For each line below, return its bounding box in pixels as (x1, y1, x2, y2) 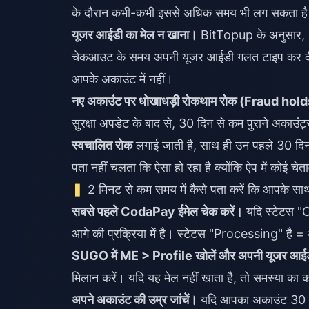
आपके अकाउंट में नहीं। (72, 72, 173, 86)
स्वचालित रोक (72, 138, 132, 152)
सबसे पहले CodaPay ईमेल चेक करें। (72, 204, 243, 219)
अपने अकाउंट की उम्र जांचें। (72, 292, 197, 307)
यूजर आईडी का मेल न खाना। (72, 28, 197, 42)
